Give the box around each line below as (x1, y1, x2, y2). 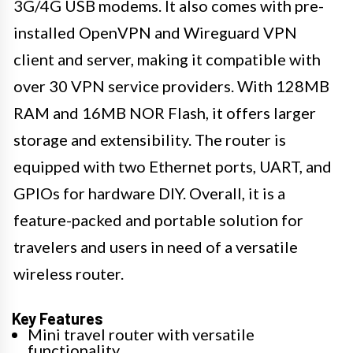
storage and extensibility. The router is (13, 129, 286, 149)
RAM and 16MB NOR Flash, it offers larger (13, 102, 316, 122)
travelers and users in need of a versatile (13, 236, 298, 256)
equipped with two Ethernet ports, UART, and (13, 156, 332, 176)
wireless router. (13, 263, 124, 283)
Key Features (12, 308, 103, 328)
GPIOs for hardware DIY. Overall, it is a (13, 183, 285, 203)
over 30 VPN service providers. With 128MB (13, 76, 329, 95)
